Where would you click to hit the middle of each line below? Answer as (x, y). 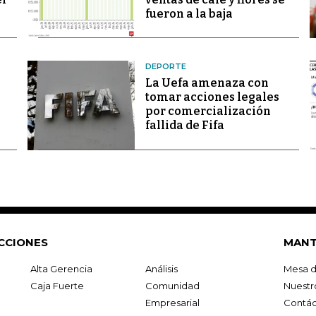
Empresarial (172, 302)
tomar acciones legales (212, 97)
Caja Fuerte (57, 285)
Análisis (161, 268)
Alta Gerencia (62, 268)
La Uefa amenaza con (207, 83)
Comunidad (172, 285)
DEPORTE (165, 67)
